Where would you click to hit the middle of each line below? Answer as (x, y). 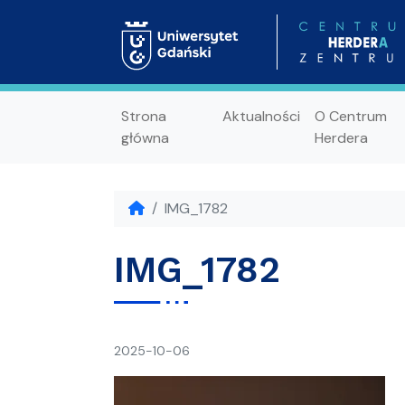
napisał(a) (219, 349)
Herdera (341, 137)
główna (145, 137)
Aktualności (261, 116)
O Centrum (350, 116)
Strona (144, 116)
